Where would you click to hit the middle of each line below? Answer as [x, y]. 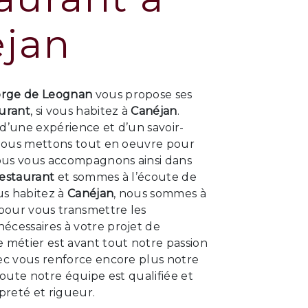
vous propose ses [142, 95]
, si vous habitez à [81, 111]
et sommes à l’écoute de [126, 177]
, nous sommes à [160, 194]
